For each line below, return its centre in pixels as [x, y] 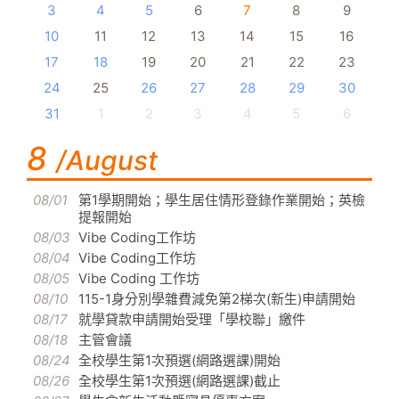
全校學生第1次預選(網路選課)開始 [179, 361]
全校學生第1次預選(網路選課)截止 [179, 381]
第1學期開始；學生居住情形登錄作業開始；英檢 [222, 200]
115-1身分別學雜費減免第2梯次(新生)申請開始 [217, 299]
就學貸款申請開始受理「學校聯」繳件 [192, 320]
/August [107, 161]
